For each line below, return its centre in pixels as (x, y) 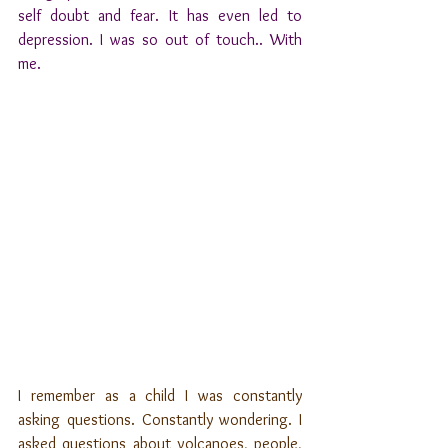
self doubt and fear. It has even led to (160, 15)
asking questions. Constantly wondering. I (160, 419)
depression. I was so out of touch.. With (160, 39)
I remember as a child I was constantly (160, 395)
